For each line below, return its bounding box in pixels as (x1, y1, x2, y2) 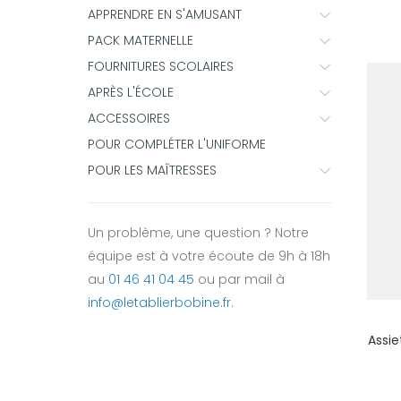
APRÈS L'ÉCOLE (88, 83, 174, 101)
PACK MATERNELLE (88, 31, 193, 49)
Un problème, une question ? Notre (88, 224, 309, 242)
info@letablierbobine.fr (88, 294, 231, 311)
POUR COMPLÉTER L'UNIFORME (88, 135, 266, 153)
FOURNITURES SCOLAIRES (88, 57, 234, 75)
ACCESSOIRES (88, 109, 170, 127)
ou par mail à (194, 270, 285, 288)
